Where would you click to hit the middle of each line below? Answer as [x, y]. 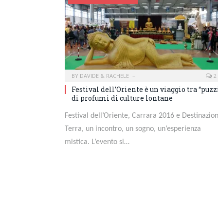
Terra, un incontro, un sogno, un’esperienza [133, 129]
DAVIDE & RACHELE [104, 76]
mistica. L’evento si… [97, 142]
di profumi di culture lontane [122, 98]
